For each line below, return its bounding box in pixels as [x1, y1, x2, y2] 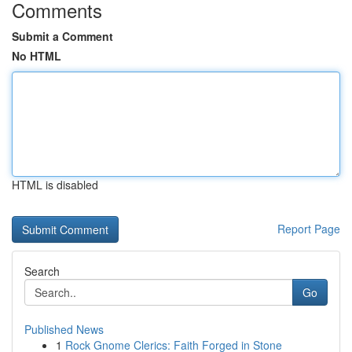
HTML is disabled [12, 177, 98, 192]
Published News [24, 321, 104, 337]
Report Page [277, 221, 340, 236]
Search [24, 263, 60, 279]
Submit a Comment [12, 28, 113, 44]
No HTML [12, 48, 61, 64]
